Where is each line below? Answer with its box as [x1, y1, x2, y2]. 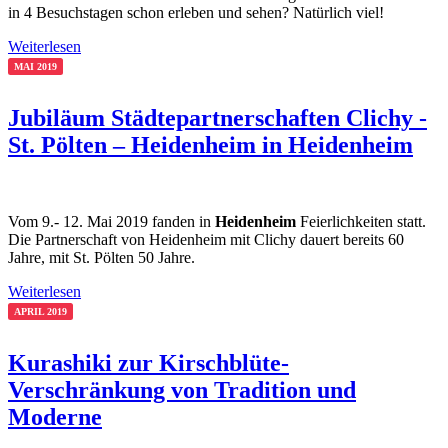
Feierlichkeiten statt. [300, 212, 426, 230]
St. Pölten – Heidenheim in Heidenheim [8, 131, 413, 158]
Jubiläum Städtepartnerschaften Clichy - [8, 104, 427, 131]
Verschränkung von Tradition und [8, 376, 356, 403]
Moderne [8, 403, 102, 430]
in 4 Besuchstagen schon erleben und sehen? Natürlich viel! [8, 4, 384, 21]
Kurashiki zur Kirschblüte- [8, 349, 289, 376]
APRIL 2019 [14, 305, 67, 317]
